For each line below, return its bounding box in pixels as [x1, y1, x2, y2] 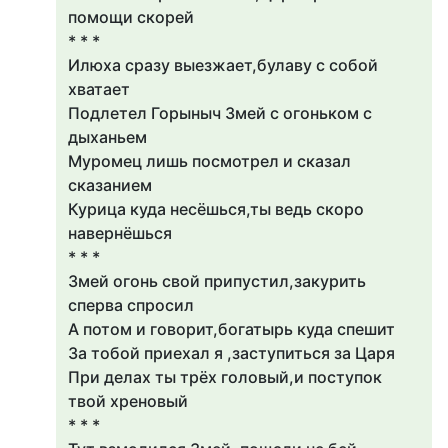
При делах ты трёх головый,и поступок [68, 367, 382, 387]
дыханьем [68, 127, 147, 147]
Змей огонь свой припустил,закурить [68, 271, 366, 291]
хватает [68, 79, 130, 99]
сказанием [68, 175, 152, 195]
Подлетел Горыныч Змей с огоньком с [68, 103, 372, 123]
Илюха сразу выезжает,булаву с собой [68, 55, 378, 75]
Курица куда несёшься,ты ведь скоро [68, 199, 364, 219]
